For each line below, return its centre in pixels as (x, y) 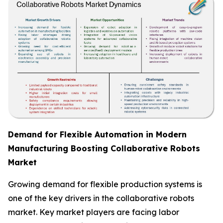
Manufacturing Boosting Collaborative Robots (104, 148)
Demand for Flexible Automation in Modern (97, 134)
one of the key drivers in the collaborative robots (101, 198)
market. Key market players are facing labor (94, 212)
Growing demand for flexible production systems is (105, 184)
